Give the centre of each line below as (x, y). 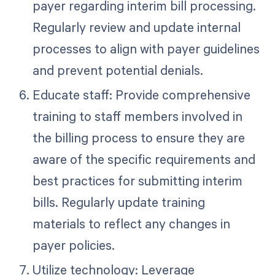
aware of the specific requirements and (144, 159)
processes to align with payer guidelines (146, 49)
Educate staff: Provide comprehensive (141, 95)
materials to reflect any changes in (131, 224)
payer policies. (73, 245)
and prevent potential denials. (118, 70)
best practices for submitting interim (137, 181)
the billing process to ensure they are (138, 138)
